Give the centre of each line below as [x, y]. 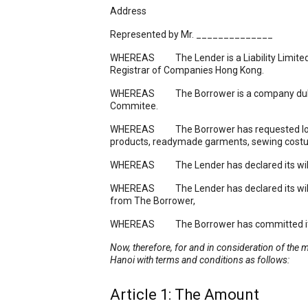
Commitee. [134, 106]
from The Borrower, [153, 201]
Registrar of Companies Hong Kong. [187, 70]
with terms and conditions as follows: [212, 260]
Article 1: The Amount [185, 295]
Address [128, 11]
